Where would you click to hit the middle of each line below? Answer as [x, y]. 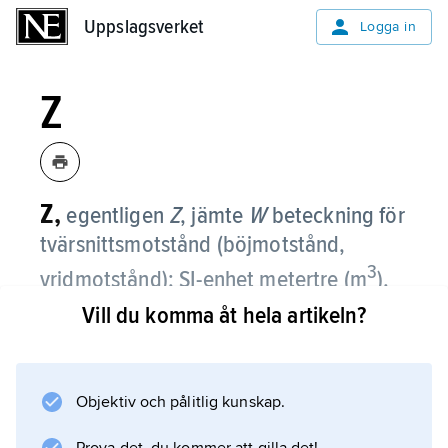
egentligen [115, 215]
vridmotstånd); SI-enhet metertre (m [204, 279]
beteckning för [335, 215]
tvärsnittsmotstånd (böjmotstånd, [193, 244]
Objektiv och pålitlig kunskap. [180, 402]
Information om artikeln [191, 400]
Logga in [387, 26]
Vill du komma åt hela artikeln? [224, 315]
